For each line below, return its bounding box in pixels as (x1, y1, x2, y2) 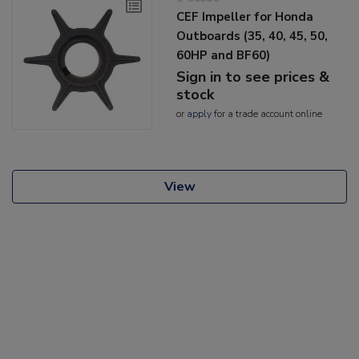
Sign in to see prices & (176, 67, 330, 87)
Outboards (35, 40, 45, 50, (176, 27, 329, 44)
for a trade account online (212, 107, 323, 120)
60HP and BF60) (176, 46, 271, 63)
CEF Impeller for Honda (176, 8, 314, 25)
